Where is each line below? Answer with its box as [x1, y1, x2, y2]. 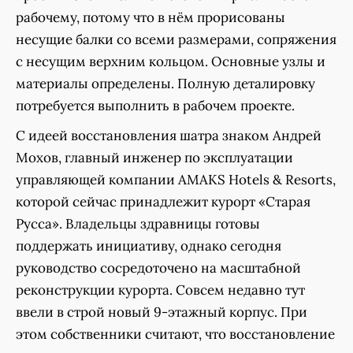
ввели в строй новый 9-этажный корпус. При [16, 303, 307, 321]
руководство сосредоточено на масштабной [16, 259, 301, 277]
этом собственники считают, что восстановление [16, 325, 335, 344]
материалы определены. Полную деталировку [16, 75, 315, 93]
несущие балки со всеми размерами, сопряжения [16, 31, 336, 49]
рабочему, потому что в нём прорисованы [16, 9, 285, 27]
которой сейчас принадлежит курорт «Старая [16, 193, 310, 211]
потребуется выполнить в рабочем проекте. [16, 97, 295, 115]
